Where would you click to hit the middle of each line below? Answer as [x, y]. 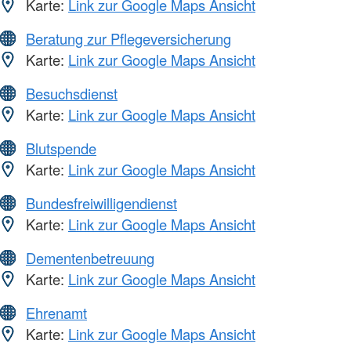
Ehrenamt [56, 313]
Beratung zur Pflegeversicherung [128, 39]
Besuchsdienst [72, 94]
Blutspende [61, 148]
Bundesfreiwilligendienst [101, 203]
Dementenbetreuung [90, 258]
